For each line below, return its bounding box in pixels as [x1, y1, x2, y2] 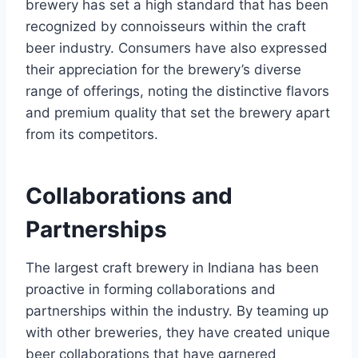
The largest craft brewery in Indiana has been [26, 260, 319, 276]
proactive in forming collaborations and [26, 281, 276, 298]
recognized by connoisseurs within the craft [26, 18, 306, 35]
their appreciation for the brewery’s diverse [26, 62, 301, 78]
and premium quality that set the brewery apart [26, 105, 330, 121]
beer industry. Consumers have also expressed [26, 40, 328, 57]
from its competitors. [26, 126, 158, 143]
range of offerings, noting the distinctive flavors [26, 83, 329, 100]
